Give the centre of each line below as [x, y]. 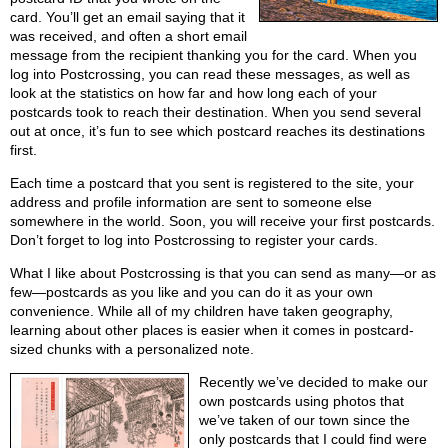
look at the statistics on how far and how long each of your [193, 93]
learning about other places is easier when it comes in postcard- [212, 330]
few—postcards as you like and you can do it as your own [191, 292]
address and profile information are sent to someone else [191, 202]
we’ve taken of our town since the [305, 420]
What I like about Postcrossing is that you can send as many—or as [223, 273]
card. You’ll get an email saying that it [127, 17]
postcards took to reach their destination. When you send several [215, 112]
